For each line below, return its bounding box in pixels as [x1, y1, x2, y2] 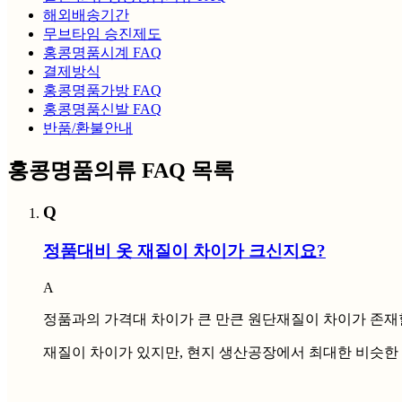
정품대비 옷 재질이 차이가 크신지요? [43, 240, 326, 260]
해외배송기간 [43, 7, 129, 23]
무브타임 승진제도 [43, 26, 162, 42]
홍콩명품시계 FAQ [43, 45, 162, 61]
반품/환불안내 [43, 120, 133, 136]
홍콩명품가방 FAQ [43, 83, 162, 99]
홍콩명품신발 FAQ [43, 101, 162, 118]
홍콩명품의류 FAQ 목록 [7, 159, 234, 183]
